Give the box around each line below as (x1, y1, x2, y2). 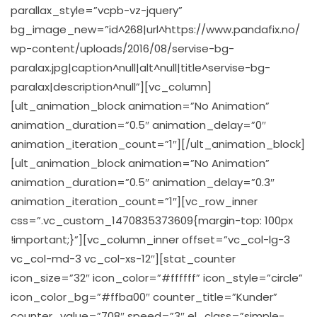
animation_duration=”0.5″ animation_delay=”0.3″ (11, 174, 275, 190)
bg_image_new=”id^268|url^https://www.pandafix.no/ (11, 21, 300, 37)
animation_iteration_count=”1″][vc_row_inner (11, 193, 258, 209)
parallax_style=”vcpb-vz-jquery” (11, 2, 183, 18)
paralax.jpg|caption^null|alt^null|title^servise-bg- (11, 59, 270, 75)
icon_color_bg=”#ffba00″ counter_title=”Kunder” (11, 289, 277, 304)
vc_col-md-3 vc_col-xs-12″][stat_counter (11, 250, 236, 266)
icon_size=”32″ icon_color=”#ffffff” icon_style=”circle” (11, 270, 303, 285)
